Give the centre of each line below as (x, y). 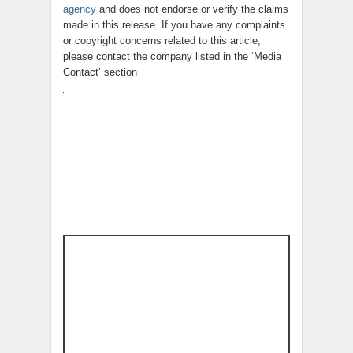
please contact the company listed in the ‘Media (172, 56)
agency (80, 9)
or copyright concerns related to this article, (162, 41)
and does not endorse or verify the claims (192, 9)
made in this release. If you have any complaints (174, 25)
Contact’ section (100, 72)
